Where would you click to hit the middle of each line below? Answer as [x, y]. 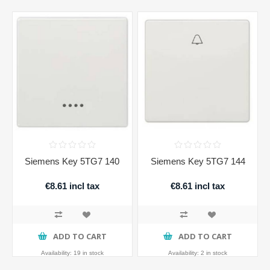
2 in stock [214, 253]
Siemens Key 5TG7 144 [198, 161]
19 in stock [88, 253]
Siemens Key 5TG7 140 [72, 161]
